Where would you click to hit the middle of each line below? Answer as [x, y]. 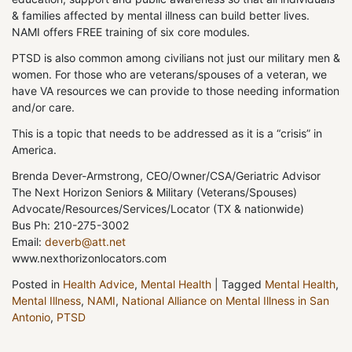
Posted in [37, 284]
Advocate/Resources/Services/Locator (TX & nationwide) [158, 209]
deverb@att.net [85, 242]
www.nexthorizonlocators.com [89, 258]
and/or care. [43, 108]
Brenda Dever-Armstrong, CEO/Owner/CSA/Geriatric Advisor [166, 176]
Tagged [243, 284]
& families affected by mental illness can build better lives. [161, 16]
